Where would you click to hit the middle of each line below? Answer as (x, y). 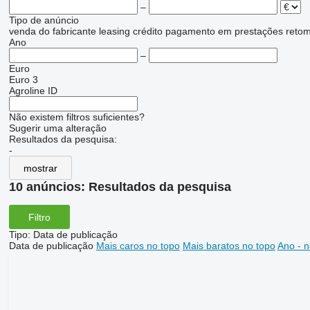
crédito (147, 31)
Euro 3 (23, 80)
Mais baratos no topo (229, 246)
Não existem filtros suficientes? (76, 117)
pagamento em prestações (224, 31)
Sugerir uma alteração (57, 128)
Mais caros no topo (138, 246)
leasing (114, 31)
